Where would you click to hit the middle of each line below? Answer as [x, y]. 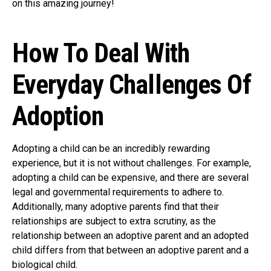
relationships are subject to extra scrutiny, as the [114, 221]
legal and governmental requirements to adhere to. [118, 192]
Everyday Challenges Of [132, 85]
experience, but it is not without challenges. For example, [132, 163]
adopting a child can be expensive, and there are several [130, 178]
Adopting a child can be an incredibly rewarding [111, 149]
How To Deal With [101, 53]
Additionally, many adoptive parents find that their [116, 207]
